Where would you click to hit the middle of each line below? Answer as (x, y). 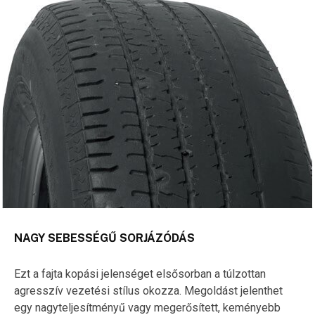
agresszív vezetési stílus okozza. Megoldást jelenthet (148, 290)
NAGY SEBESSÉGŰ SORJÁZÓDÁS (104, 238)
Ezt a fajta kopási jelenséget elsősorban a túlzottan (140, 274)
